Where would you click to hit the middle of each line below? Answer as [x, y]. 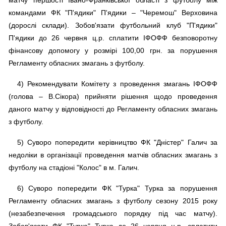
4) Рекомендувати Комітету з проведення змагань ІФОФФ [117, 84]
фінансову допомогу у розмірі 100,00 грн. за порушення [113, 51]
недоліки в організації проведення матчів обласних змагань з [113, 155]
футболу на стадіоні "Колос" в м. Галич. [74, 168]
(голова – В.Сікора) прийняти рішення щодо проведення [113, 97]
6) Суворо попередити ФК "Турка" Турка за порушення [117, 188]
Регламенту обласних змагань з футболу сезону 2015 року [113, 201]
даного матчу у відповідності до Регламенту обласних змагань [113, 109]
